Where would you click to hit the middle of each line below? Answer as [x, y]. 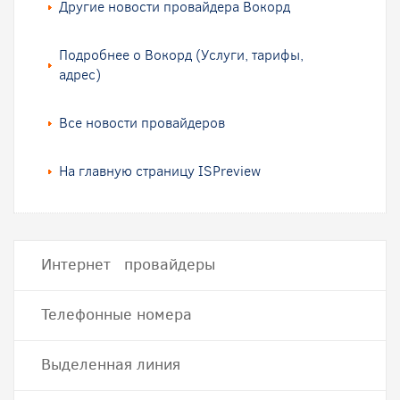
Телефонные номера [117, 314]
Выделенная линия [111, 364]
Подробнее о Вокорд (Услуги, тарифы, [181, 55]
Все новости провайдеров [142, 123]
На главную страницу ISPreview [160, 171]
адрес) [80, 75]
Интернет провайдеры [128, 264]
